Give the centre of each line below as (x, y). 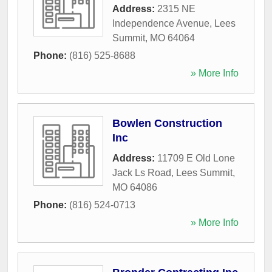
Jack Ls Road (142, 172)
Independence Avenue (161, 23)
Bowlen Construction (167, 123)
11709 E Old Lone (196, 158)
